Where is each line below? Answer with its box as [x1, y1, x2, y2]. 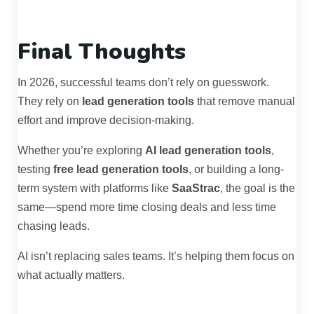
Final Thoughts [18, 36, 186, 67]
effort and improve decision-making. [18, 114, 194, 127]
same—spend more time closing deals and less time [18, 201, 276, 214]
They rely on [18, 95, 82, 108]
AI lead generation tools [145, 144, 271, 157]
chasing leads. [18, 220, 90, 233]
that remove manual [194, 95, 295, 108]
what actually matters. [18, 269, 125, 282]
